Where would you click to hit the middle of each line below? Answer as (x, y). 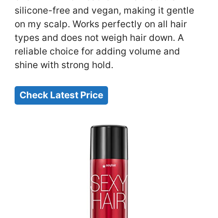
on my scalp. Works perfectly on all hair (101, 24)
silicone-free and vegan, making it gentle (104, 11)
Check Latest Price (61, 95)
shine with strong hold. (64, 65)
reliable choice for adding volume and (97, 52)
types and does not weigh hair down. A (99, 38)
